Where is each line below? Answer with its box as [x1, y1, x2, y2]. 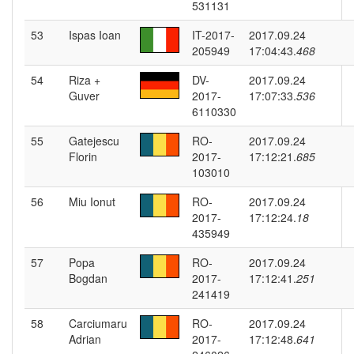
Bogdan [69, 270, 107, 286]
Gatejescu [69, 133, 119, 149]
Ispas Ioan [69, 27, 121, 43]
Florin [69, 149, 97, 164]
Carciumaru [69, 315, 127, 331]
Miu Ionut [69, 194, 115, 209]
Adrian [69, 331, 101, 347]
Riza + [69, 72, 100, 88]
